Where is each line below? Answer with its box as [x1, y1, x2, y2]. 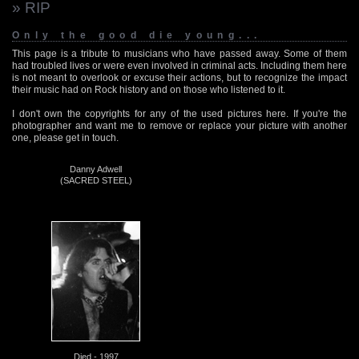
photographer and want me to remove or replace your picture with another [12, 119, 347, 131]
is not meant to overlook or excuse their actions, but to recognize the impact [12, 71, 347, 83]
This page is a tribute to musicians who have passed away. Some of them [12, 47, 347, 59]
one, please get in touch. [12, 131, 119, 143]
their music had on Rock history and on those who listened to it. [12, 83, 285, 95]
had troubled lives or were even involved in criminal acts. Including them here [12, 59, 347, 71]
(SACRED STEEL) [59, 175, 132, 185]
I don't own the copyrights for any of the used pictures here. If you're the [12, 107, 347, 119]
